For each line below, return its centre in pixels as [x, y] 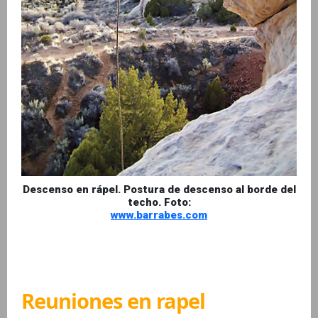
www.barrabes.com [159, 215]
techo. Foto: [159, 203]
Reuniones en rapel [113, 301]
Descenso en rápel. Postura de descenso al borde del [159, 190]
